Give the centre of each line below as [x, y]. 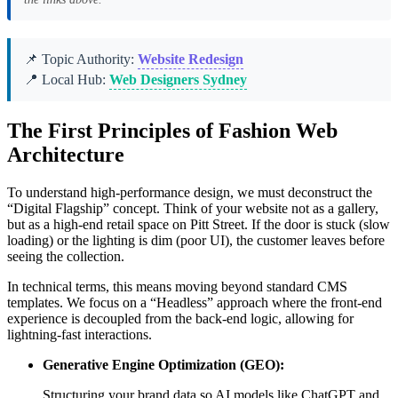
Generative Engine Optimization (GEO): [163, 365]
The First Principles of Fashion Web [172, 131]
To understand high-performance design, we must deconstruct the [190, 193]
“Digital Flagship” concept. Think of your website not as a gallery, [193, 209]
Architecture [66, 155]
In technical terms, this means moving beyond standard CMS [177, 287]
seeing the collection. [66, 257]
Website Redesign [191, 60]
